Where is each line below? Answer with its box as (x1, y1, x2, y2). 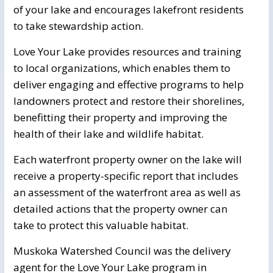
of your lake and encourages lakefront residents (13, 2, 244, 16)
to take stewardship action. (13, 19, 143, 33)
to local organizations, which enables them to (13, 61, 230, 75)
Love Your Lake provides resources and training (13, 44, 241, 58)
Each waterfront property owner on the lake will (13, 152, 242, 166)
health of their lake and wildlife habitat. (13, 127, 204, 141)
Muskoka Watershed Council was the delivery (13, 244, 231, 258)
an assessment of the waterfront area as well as (13, 185, 241, 199)
